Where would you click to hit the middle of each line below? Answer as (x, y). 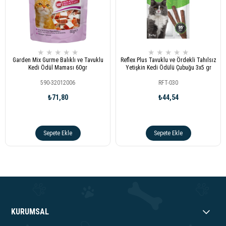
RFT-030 (168, 82)
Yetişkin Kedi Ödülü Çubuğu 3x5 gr (168, 67)
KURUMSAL (30, 211)
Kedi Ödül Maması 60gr (58, 67)
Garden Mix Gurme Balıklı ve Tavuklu (58, 60)
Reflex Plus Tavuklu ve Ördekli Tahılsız (168, 60)
